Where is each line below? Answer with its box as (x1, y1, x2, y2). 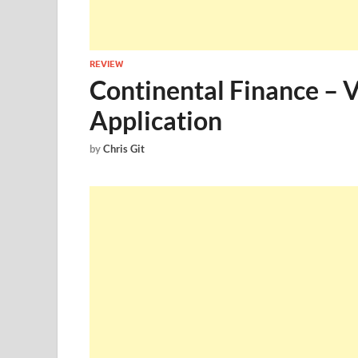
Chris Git (103, 142, 145, 156)
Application (89, 105, 222, 136)
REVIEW (89, 58, 123, 70)
